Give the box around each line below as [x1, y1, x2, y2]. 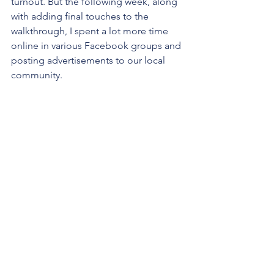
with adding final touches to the [11, 10, 151, 23]
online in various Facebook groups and [11, 40, 183, 52]
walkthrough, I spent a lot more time [11, 25, 171, 37]
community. [11, 69, 65, 81]
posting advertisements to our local [11, 54, 168, 67]
